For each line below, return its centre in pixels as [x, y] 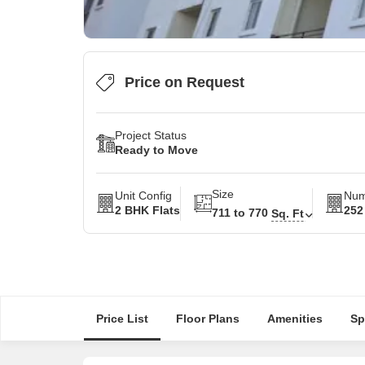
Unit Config [143, 196]
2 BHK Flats [147, 210]
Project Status [151, 135]
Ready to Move [156, 150]
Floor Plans [207, 319]
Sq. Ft [288, 213]
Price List [122, 319]
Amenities [295, 319]
